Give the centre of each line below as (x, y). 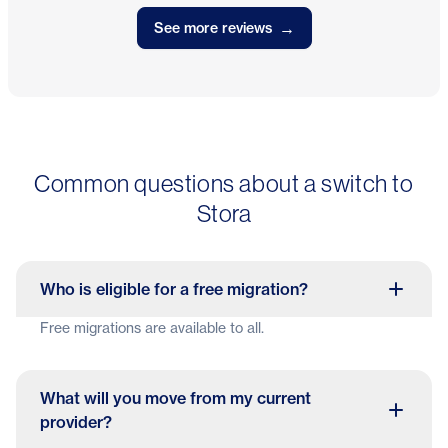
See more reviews (212, 27)
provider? (76, 422)
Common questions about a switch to (224, 183)
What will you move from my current (175, 398)
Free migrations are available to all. (152, 327)
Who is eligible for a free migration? (174, 289)
